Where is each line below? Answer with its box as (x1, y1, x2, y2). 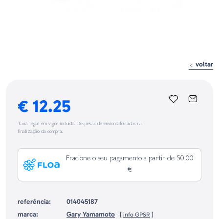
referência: (18, 197, 51, 206)
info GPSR (123, 210, 150, 218)
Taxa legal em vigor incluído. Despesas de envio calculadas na (18, 121, 142, 127)
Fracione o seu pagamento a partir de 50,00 (66, 154, 194, 163)
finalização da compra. (18, 129, 63, 134)
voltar (194, 60, 213, 68)
